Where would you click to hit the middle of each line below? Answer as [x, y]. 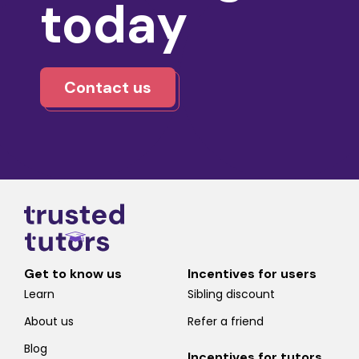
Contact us [108, 87]
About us [49, 321]
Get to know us [73, 273]
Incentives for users [252, 273]
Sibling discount [231, 294]
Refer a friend [226, 321]
